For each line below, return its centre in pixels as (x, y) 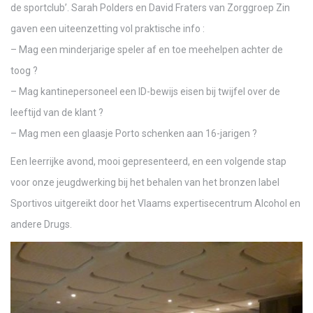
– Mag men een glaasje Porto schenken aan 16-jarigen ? (134, 134)
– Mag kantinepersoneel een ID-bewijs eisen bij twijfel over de (145, 92)
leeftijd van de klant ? (57, 113)
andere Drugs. (41, 225)
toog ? (24, 71)
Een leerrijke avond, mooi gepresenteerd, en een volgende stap (148, 162)
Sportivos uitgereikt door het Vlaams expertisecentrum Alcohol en (155, 204)
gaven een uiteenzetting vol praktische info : (108, 29)
